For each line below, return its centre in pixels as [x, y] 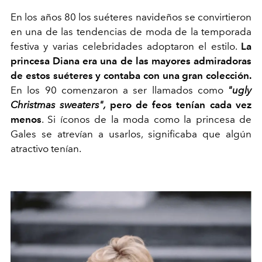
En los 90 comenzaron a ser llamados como [117, 90]
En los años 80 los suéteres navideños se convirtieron [131, 17]
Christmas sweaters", [60, 104]
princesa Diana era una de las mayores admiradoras [131, 61]
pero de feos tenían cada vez [181, 104]
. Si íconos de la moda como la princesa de [146, 119]
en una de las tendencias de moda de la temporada [131, 31]
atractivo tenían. [46, 148]
